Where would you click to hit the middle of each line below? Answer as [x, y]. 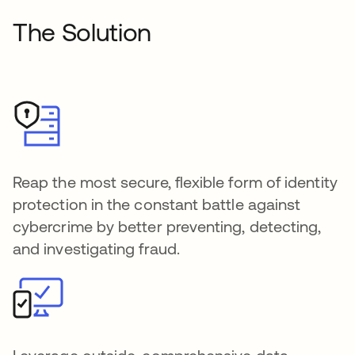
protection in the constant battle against [157, 204]
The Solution [82, 32]
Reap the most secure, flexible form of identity [175, 182]
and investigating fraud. [96, 248]
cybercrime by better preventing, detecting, [167, 226]
